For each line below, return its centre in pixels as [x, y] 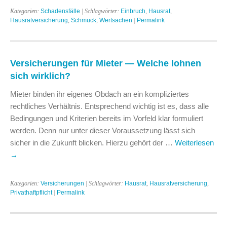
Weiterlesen [194, 142]
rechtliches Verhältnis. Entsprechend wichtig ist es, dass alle [109, 106]
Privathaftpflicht [31, 192]
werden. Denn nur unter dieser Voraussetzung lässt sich [103, 130]
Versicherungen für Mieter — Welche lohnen [106, 63]
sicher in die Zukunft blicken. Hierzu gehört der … [92, 142]
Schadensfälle [60, 11]
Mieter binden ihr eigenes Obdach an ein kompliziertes [100, 94]
